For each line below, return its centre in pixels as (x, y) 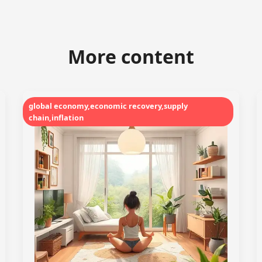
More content (131, 56)
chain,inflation (56, 118)
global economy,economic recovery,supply (108, 106)
